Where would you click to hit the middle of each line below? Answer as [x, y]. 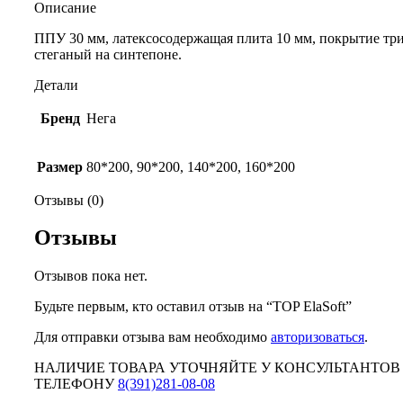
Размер [60, 166]
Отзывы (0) [69, 200]
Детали [56, 85]
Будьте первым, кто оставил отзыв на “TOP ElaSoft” [193, 307]
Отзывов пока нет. [91, 276]
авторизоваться [318, 337]
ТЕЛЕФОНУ [76, 384]
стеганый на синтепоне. [108, 54]
